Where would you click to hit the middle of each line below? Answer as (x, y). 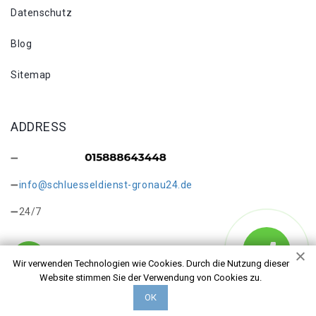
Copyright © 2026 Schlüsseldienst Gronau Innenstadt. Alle (150, 286)
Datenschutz (42, 13)
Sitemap (31, 75)
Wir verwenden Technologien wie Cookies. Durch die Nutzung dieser (151, 263)
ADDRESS (39, 127)
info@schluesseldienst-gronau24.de (106, 185)
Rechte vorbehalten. (59, 300)
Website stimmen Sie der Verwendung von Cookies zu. (151, 278)
